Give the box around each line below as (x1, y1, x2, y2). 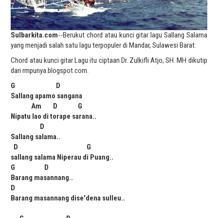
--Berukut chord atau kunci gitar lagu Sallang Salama (58, 31, 207, 40)
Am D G (11, 102, 83, 111)
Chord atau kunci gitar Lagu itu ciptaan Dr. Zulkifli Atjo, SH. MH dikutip (11, 56, 207, 65)
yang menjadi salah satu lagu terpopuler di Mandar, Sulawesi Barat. (11, 41, 197, 50)
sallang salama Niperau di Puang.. (11, 153, 114, 162)
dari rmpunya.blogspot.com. (11, 66, 89, 75)
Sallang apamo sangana (11, 91, 83, 101)
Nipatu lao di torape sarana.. (11, 112, 97, 121)
